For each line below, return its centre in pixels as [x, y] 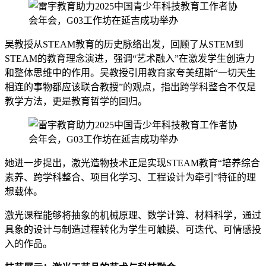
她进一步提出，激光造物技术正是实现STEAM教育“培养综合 [132, 163]
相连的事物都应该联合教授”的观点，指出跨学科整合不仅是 [130, 87]
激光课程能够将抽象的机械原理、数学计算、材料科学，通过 [133, 215]
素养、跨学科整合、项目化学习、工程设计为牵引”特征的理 [130, 177]
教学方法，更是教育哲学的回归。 [76, 101]
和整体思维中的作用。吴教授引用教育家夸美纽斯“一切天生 [130, 72]
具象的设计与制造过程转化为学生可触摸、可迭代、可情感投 [133, 229]
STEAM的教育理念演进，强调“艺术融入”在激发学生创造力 [130, 58]
